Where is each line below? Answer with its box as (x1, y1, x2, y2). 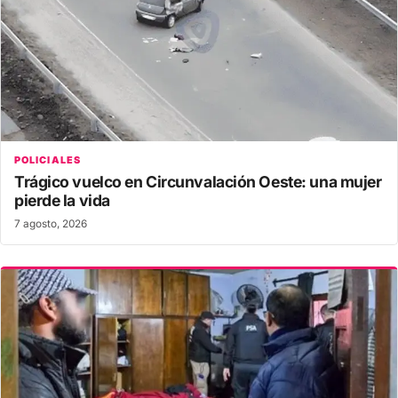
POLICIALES (14, 154, 81, 167)
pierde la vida (14, 191, 110, 211)
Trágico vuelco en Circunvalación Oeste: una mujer (14, 172, 382, 192)
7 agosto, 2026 (14, 218, 87, 231)
